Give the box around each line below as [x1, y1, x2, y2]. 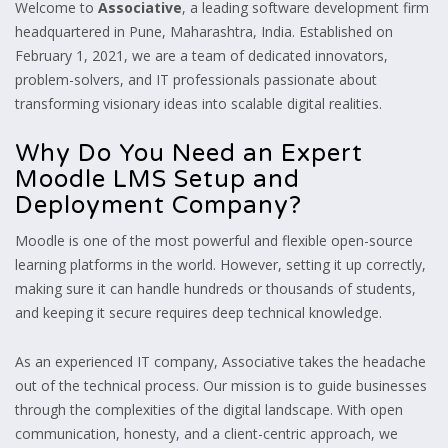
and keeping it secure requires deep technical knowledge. [15, 302, 382, 322]
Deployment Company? [15, 190, 302, 220]
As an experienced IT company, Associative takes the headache [15, 351, 426, 371]
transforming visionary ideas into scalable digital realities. [15, 93, 382, 113]
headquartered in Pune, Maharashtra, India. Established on [15, 21, 393, 41]
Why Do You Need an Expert [15, 138, 363, 168]
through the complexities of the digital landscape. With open [15, 399, 403, 419]
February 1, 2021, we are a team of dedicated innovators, [15, 45, 388, 65]
